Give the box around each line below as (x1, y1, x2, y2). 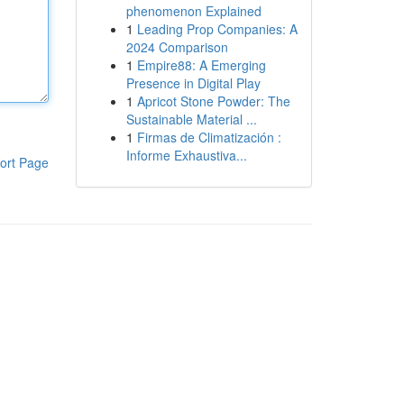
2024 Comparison (125, 38, 228, 56)
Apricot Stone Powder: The (136, 92, 290, 110)
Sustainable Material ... (125, 110, 257, 128)
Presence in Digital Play (125, 74, 261, 92)
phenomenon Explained (125, 2, 262, 20)
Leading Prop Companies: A (136, 20, 298, 38)
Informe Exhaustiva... (125, 146, 247, 164)
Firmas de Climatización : (136, 128, 281, 146)
